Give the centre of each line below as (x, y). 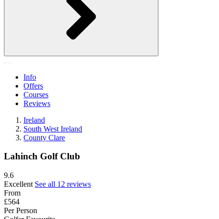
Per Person (21, 211)
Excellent (18, 184)
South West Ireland (53, 129)
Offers (33, 86)
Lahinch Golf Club (42, 156)
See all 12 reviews (63, 184)
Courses (36, 94)
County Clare (44, 137)
